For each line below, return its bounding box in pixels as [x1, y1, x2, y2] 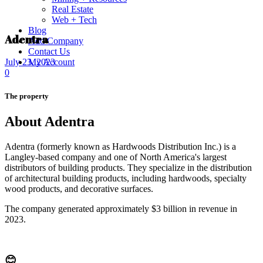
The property [5, 91, 49, 100]
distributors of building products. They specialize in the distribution [5, 162, 252, 173]
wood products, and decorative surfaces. [5, 183, 153, 194]
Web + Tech [52, 15, 97, 25]
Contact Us [28, 46, 70, 56]
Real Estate [52, 4, 93, 14]
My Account [28, 57, 75, 67]
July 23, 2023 [5, 57, 55, 68]
